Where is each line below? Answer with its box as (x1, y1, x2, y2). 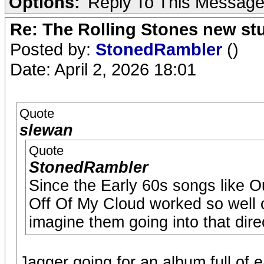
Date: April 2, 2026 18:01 (10, 60, 196, 79)
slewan (19, 121, 73, 139)
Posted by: (10, 39, 95, 59)
